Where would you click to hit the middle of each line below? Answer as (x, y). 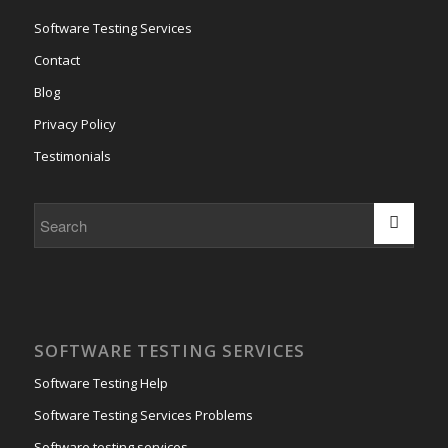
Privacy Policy (74, 123)
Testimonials (72, 155)
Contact (56, 59)
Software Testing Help (100, 382)
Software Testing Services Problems (143, 414)
